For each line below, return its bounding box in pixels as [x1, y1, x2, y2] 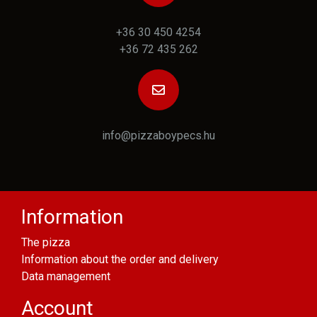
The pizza [21, 236, 70, 250]
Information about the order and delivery [21, 253, 219, 267]
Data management [21, 270, 110, 284]
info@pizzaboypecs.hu [102, 129, 215, 143]
